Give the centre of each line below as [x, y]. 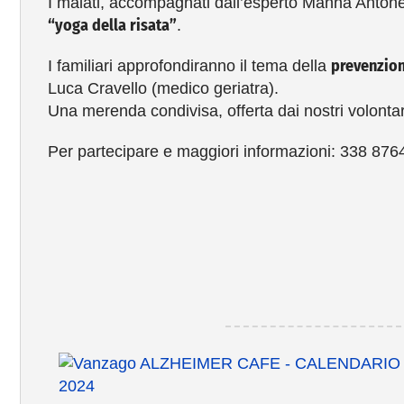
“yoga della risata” [112, 25]
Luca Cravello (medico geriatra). [163, 88]
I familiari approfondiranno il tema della [189, 65]
